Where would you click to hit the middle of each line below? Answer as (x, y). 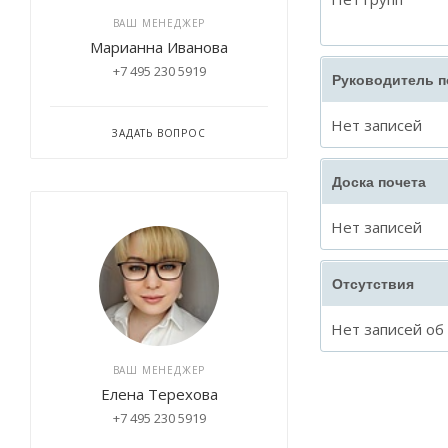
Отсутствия (373, 284)
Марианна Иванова (159, 47)
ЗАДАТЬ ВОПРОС (159, 133)
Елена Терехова (159, 394)
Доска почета (379, 182)
